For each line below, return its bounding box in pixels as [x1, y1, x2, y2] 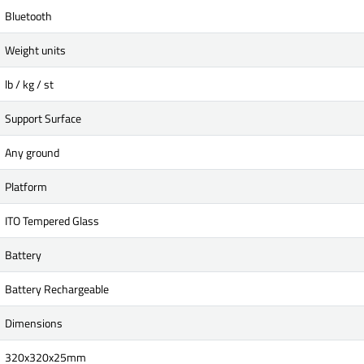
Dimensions [5, 314, 63, 331]
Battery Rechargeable [5, 280, 109, 297]
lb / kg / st [5, 76, 54, 93]
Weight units [5, 41, 66, 58]
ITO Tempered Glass [5, 212, 99, 229]
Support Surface [5, 110, 81, 127]
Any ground [5, 144, 59, 161]
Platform [5, 178, 47, 195]
